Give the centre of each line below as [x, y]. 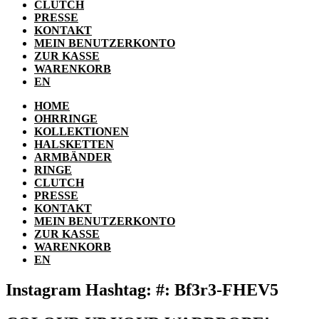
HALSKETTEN [74, 145]
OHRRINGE [66, 119]
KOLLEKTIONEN [82, 132]
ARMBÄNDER [73, 157]
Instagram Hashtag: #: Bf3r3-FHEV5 [142, 290]
